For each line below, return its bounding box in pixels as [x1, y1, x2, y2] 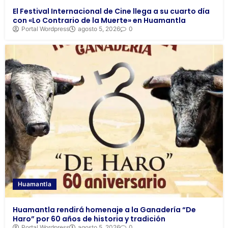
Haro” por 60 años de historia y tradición [13, 214, 165, 224]
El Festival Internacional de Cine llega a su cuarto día [13, 6, 210, 17]
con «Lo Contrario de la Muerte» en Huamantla [13, 15, 186, 26]
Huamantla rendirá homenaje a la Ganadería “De [13, 205, 196, 215]
